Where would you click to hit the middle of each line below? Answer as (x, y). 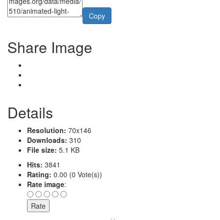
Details (30, 112)
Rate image (46, 184)
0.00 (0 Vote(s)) (77, 174)
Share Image (50, 47)
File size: (42, 150)
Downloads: (47, 140)
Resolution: (47, 130)
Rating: (39, 174)
